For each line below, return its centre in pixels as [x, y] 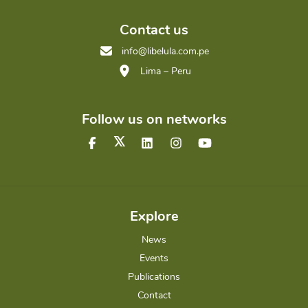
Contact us [154, 30]
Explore [154, 217]
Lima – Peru [164, 71]
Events [154, 258]
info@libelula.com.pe [166, 52]
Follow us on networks [154, 120]
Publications [154, 277]
